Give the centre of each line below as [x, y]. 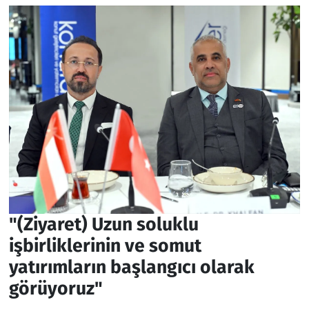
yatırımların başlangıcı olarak [131, 267]
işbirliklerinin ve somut [105, 245]
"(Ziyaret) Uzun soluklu [103, 224]
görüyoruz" [56, 288]
